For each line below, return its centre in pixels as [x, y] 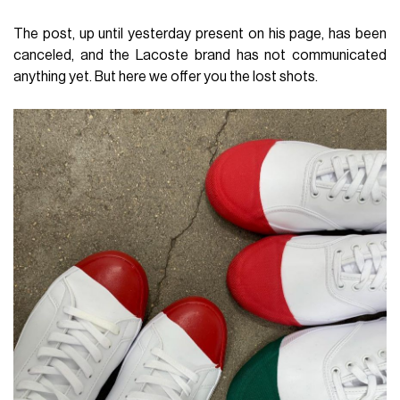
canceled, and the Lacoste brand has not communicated [200, 55]
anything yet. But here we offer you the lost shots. [166, 76]
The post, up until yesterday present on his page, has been [200, 33]
